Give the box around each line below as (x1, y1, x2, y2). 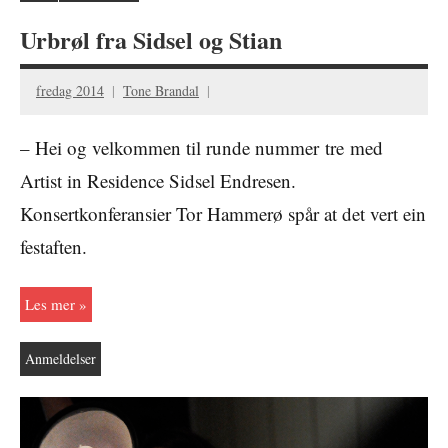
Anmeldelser (24, 348, 96, 368)
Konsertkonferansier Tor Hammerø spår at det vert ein (20, 200, 426, 226)
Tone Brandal (123, 80, 199, 100)
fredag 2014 (36, 80, 104, 100)
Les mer (24, 294, 75, 315)
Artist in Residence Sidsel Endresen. (20, 167, 296, 193)
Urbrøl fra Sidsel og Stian (20, 22, 282, 58)
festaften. (20, 233, 87, 259)
